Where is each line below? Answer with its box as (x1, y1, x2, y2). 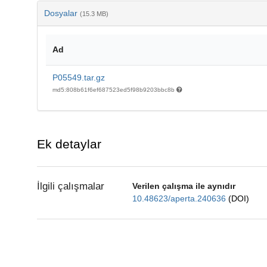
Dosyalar (44, 8, 80, 18)
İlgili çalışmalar (36, 181, 104, 193)
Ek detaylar (36, 136, 101, 151)
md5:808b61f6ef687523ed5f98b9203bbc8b (52, 86, 176, 93)
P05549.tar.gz (52, 72, 105, 82)
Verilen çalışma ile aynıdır (132, 181, 235, 191)
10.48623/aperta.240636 (132, 193, 228, 203)
